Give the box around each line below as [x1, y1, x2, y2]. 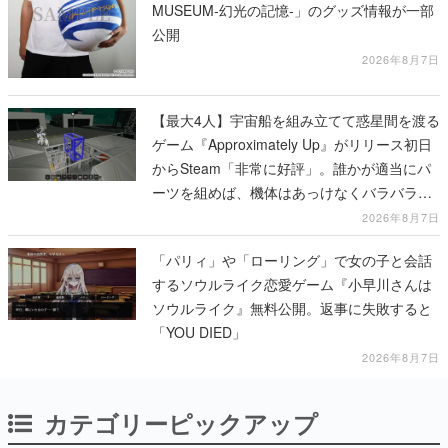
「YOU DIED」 [152, 322, 246, 343]
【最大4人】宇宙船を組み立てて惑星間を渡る [152, 110, 440, 131]
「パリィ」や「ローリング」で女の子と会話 [152, 250, 432, 271]
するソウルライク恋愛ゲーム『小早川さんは [152, 274, 432, 295]
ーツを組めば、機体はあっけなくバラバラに [152, 182, 432, 203]
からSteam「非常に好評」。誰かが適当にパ [152, 158, 431, 179]
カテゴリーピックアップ [44, 406, 318, 441]
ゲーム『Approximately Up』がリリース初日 [152, 134, 432, 155]
